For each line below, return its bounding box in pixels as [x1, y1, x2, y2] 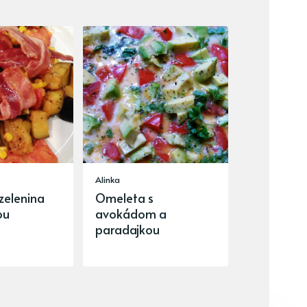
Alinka [95, 173, 121, 186]
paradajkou [95, 221, 160, 238]
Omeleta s [95, 189, 154, 207]
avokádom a [95, 205, 167, 223]
